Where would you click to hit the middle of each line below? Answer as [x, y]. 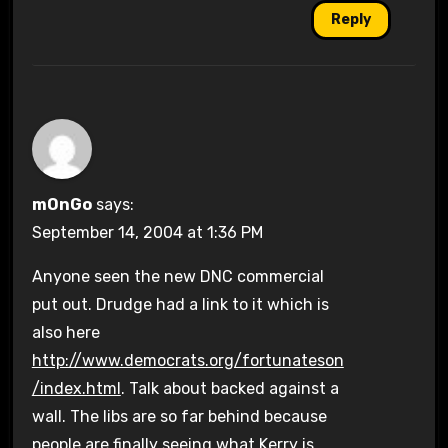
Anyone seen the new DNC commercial [177, 276]
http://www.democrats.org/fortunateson [187, 360]
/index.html [76, 388]
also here [65, 332]
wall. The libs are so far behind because [179, 416]
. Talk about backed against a [229, 388]
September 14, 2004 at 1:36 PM [147, 232]
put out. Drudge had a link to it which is [180, 304]
